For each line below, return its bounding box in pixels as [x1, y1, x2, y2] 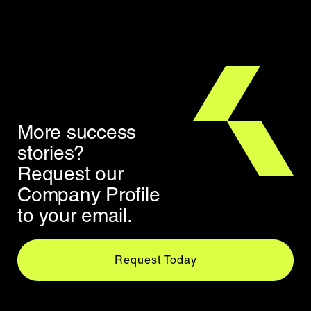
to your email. [17, 203, 133, 226]
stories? [17, 141, 85, 164]
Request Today [114, 253, 197, 267]
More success [17, 120, 137, 143]
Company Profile [17, 183, 160, 205]
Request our [17, 162, 124, 185]
